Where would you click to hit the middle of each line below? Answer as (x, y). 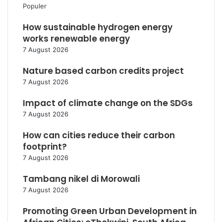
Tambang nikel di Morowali (81, 179)
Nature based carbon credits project (103, 71)
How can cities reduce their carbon (99, 135)
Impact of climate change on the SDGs (108, 103)
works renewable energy (76, 39)
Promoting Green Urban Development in (110, 211)
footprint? (45, 147)
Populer (35, 6)
